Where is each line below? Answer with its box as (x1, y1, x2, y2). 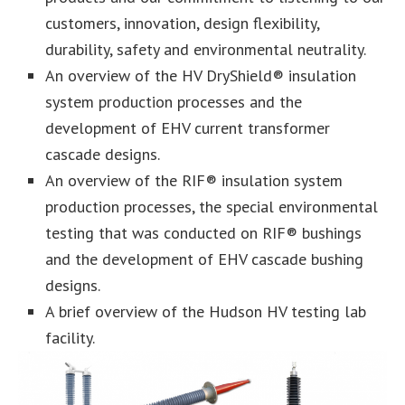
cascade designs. (45, 143, 160, 165)
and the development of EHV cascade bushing (45, 248, 363, 269)
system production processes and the (45, 90, 302, 112)
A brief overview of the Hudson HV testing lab (45, 300, 366, 322)
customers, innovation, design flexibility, (45, 12, 319, 33)
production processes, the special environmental (45, 195, 378, 217)
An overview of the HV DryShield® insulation (45, 64, 356, 86)
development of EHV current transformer (45, 117, 330, 138)
